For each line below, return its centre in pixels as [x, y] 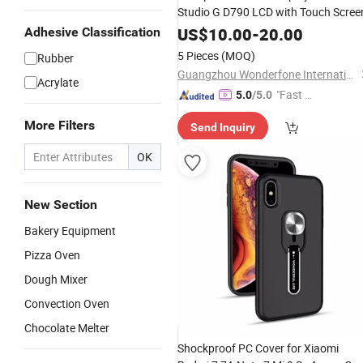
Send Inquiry [223, 127]
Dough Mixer [56, 279]
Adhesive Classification [92, 32]
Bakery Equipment [70, 231]
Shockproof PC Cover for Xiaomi [258, 348]
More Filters [60, 125]
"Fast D [294, 94]
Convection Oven [67, 303]
